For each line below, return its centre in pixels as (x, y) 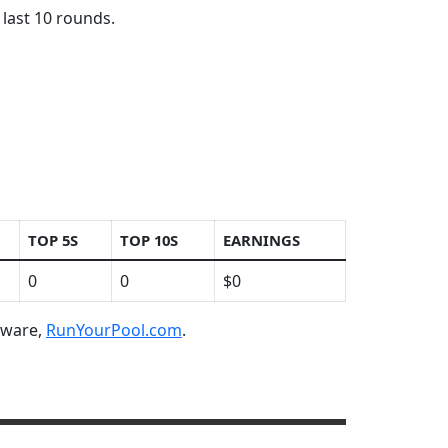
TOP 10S (149, 240)
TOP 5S (53, 240)
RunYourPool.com (114, 330)
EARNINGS (261, 240)
